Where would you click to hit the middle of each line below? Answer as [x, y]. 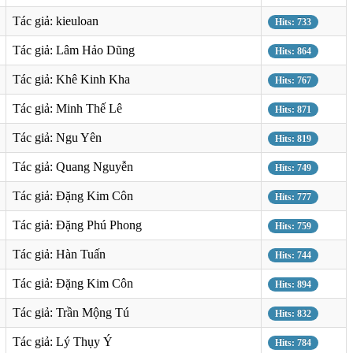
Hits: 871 [293, 109]
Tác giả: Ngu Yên [57, 137]
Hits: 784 [293, 342]
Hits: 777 [293, 197]
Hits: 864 [293, 51]
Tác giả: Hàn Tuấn [59, 254]
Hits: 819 [293, 138]
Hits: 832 [293, 313]
